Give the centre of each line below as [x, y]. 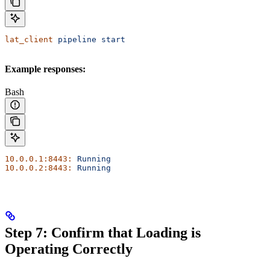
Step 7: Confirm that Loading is [103, 232]
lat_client [29, 39]
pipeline [75, 39]
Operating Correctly [69, 249]
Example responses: [45, 69]
